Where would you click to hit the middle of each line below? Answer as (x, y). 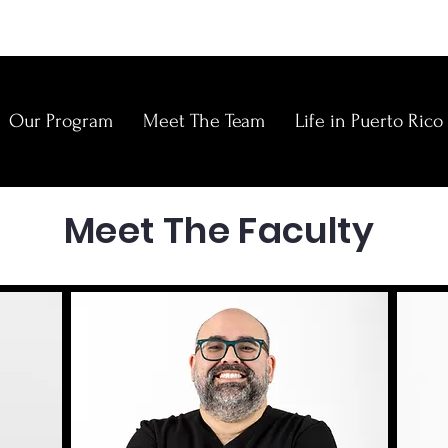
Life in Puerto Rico (369, 121)
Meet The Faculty (219, 230)
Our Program (61, 121)
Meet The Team (204, 121)
